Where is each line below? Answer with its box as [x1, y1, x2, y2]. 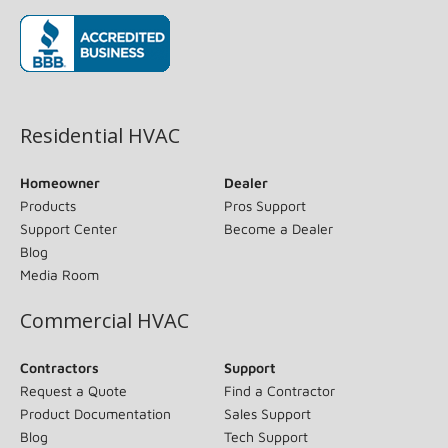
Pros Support [224, 196, 306, 214]
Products [20, 196, 76, 214]
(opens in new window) [19, 75, 190, 98]
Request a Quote [20, 381, 127, 399]
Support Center [20, 219, 117, 237]
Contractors [20, 358, 99, 376]
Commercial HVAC [20, 306, 189, 334]
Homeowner [20, 173, 100, 191]
